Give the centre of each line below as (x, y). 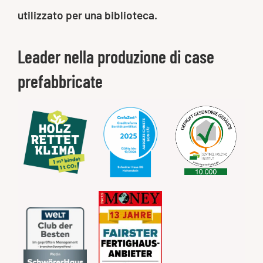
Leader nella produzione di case (116, 57)
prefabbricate (60, 81)
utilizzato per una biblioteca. (87, 15)
